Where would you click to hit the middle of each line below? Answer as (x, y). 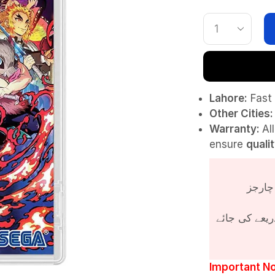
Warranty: (235, 129)
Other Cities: (241, 114)
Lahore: (228, 98)
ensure (227, 144)
